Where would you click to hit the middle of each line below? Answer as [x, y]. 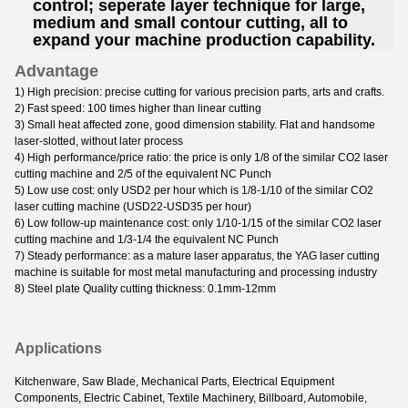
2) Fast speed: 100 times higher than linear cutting [138, 108]
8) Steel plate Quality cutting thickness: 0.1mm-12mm [145, 288]
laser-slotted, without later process [99, 141]
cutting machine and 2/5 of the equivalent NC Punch [143, 173]
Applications [58, 348]
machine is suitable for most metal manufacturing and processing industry [196, 272]
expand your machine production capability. [204, 40]
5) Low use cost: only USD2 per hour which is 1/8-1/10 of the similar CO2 [194, 190]
